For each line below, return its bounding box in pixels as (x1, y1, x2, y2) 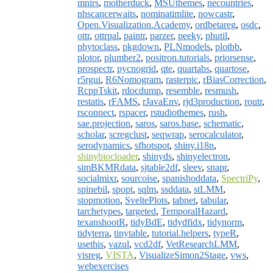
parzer (150, 30, 173, 41)
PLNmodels (164, 41, 210, 52)
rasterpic (166, 74, 198, 85)
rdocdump (122, 85, 161, 96)
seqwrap (152, 129, 184, 140)
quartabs (177, 63, 210, 74)
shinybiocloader (77, 151, 138, 161)
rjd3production (183, 96, 239, 107)
